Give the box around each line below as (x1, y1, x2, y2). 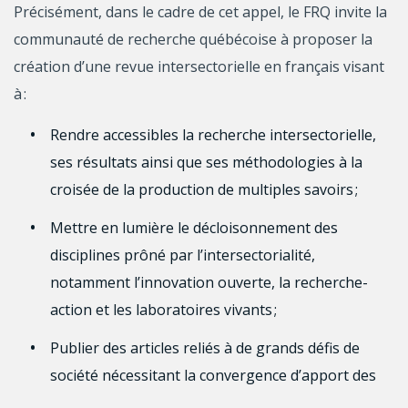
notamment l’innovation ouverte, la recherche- (50, 271, 368, 292)
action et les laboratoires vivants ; (50, 299, 277, 320)
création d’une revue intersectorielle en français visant (14, 56, 384, 76)
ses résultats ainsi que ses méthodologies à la (50, 151, 362, 172)
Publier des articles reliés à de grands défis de (50, 337, 360, 358)
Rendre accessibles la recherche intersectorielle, (50, 124, 376, 145)
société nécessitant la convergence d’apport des (50, 364, 376, 385)
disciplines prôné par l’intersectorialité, (50, 244, 315, 265)
